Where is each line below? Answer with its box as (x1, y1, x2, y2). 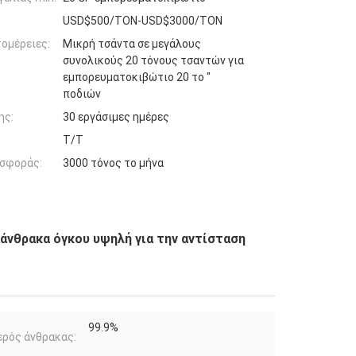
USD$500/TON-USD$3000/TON (63, 14, 222, 27)
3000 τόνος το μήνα (63, 156, 164, 169)
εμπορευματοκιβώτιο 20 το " (63, 70, 211, 83)
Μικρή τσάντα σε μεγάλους (63, 37, 201, 50)
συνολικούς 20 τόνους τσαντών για (63, 53, 244, 67)
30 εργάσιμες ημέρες (63, 110, 169, 123)
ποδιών (63, 87, 101, 100)
